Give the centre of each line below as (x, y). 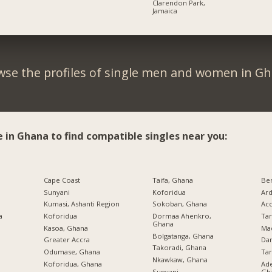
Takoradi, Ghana (179, 248)
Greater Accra (66, 240)
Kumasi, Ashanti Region (81, 204)
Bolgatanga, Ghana (183, 236)
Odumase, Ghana (72, 252)
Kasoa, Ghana (66, 228)
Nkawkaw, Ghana (180, 260)
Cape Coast (62, 180)
